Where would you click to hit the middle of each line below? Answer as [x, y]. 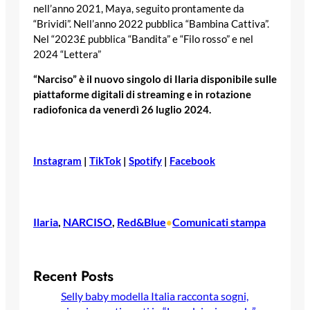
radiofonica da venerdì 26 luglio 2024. [122, 110]
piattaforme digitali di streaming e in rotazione [142, 95]
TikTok [105, 161]
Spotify [145, 161]
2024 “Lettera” [67, 54]
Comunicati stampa [219, 221]
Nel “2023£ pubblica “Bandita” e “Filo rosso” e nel [143, 39]
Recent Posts [73, 276]
